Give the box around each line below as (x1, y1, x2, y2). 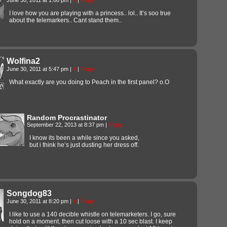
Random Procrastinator (27, 113, 107, 122)
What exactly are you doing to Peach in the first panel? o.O (9, 78, 169, 86)
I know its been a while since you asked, (29, 134, 139, 141)
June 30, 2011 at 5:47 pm (7, 65, 70, 72)
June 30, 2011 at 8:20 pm (7, 198, 70, 204)
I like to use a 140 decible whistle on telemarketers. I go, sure (9, 210, 176, 218)
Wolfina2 (7, 56, 40, 65)
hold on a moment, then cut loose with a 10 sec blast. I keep (9, 217, 172, 225)
